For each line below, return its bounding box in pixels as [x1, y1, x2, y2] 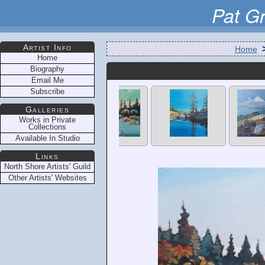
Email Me [31, 76, 64, 85]
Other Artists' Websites [8, 173, 87, 182]
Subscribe [30, 87, 64, 96]
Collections [28, 122, 66, 131]
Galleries [25, 105, 69, 114]
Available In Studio [15, 134, 80, 143]
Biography [30, 64, 64, 73]
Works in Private [19, 115, 76, 124]
